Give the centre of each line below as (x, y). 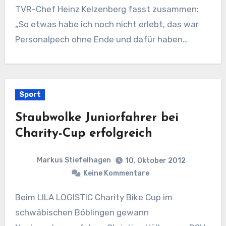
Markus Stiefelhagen (74, 160)
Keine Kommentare (116, 173)
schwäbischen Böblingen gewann (82, 212)
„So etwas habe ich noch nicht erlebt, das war (107, 24)
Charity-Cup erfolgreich (83, 134)
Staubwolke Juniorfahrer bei (97, 118)
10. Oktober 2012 (155, 160)
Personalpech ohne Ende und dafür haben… (101, 39)
